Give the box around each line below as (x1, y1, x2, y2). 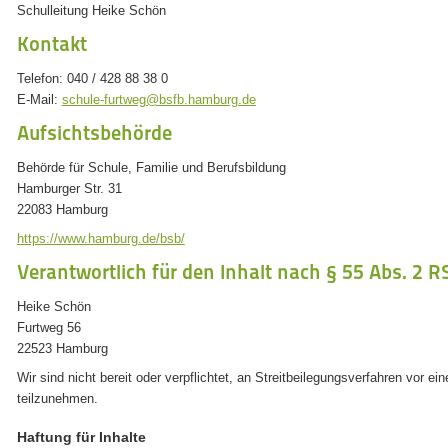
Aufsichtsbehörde (16, 121, 172, 145)
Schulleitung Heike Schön (16, 3, 166, 18)
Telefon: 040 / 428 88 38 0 (16, 71, 168, 86)
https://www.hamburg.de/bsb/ (16, 231, 185, 246)
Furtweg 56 (16, 320, 81, 335)
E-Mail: (16, 92, 62, 107)
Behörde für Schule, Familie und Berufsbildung (16, 160, 286, 175)
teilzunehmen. (16, 391, 98, 406)
